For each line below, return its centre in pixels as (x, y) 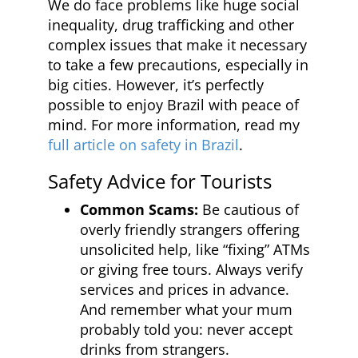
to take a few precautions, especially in (178, 65)
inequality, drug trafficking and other (171, 25)
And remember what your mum (186, 309)
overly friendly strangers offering (190, 229)
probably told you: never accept (186, 329)
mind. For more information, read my (174, 125)
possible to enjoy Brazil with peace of (173, 105)
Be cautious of (249, 209)
